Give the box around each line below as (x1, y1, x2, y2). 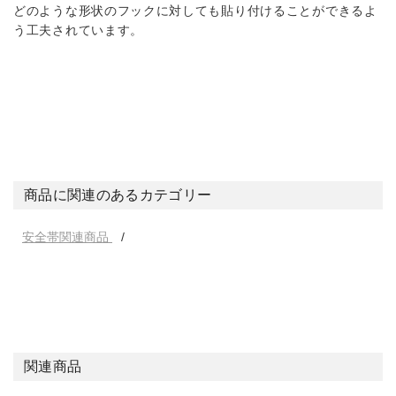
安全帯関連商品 (22, 229, 112, 244)
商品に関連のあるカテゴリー (24, 187, 212, 202)
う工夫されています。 (13, 22, 143, 37)
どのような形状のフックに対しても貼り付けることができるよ (13, 3, 377, 18)
